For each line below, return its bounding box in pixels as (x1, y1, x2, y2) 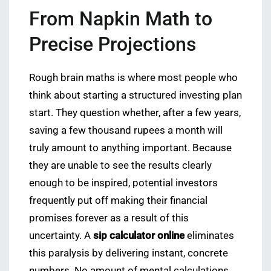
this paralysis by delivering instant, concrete (29, 247, 228, 260)
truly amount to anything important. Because (29, 142, 232, 154)
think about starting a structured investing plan (29, 90, 242, 102)
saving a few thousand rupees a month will (29, 125, 223, 137)
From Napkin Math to (29, 7, 212, 31)
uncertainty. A (29, 230, 93, 242)
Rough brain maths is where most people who (29, 72, 238, 84)
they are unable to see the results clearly (29, 160, 212, 172)
